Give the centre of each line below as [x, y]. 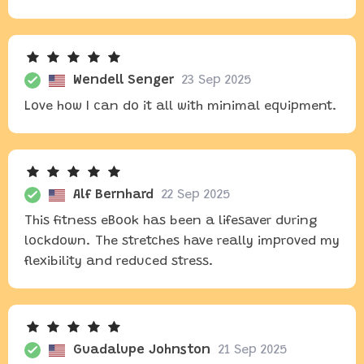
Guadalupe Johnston [142, 350]
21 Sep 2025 [253, 350]
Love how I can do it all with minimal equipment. [181, 106]
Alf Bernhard [113, 195]
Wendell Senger [123, 80]
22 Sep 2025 [196, 195]
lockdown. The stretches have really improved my [182, 241]
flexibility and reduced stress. [119, 262]
